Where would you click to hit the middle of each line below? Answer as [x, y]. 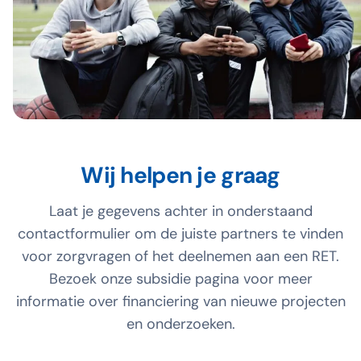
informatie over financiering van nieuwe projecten [180, 301]
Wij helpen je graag [180, 175]
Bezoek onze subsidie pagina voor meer [180, 279]
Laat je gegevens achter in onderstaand [180, 211]
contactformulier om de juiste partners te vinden [180, 234]
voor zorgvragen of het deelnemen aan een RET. [180, 256]
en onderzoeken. [180, 324]
